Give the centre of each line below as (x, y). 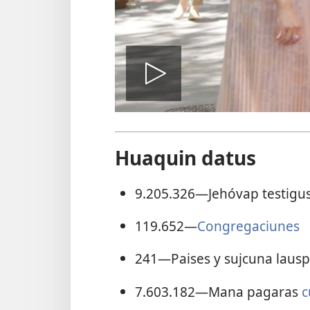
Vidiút (195, 98)
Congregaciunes (248, 226)
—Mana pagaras (248, 291)
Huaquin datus (185, 158)
